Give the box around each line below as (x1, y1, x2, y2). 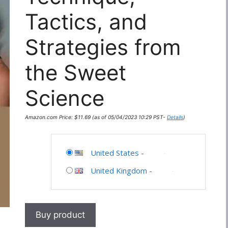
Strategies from (24, 34, 181, 60)
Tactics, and (24, 8, 147, 35)
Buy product (35, 209, 85, 220)
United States (90, 148, 139, 158)
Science (24, 84, 104, 111)
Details (166, 113, 183, 120)
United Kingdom (90, 165, 147, 176)
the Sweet (24, 59, 126, 85)
